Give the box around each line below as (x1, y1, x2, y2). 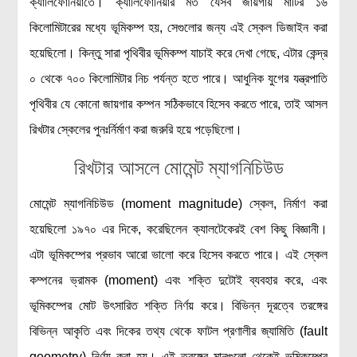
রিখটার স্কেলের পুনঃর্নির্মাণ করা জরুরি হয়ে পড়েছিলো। (29, 123, 243, 136)
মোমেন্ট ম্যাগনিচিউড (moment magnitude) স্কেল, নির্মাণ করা (29, 197, 328, 210)
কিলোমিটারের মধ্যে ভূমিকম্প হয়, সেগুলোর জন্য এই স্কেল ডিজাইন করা (29, 21, 328, 34)
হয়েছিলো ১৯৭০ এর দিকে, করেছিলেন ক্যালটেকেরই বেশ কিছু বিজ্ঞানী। (29, 222, 328, 236)
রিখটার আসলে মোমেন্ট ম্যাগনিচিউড (73, 157, 284, 178)
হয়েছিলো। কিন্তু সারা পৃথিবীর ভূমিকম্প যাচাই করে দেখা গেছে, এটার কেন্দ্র (29, 46, 328, 60)
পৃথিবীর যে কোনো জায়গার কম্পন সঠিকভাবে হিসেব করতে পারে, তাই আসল (29, 97, 328, 111)
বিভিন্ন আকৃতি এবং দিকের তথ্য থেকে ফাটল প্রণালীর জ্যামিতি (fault (29, 324, 328, 338)
